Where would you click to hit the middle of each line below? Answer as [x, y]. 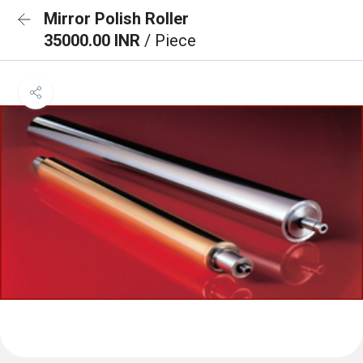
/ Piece [170, 41]
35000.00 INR [94, 41]
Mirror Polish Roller [116, 19]
